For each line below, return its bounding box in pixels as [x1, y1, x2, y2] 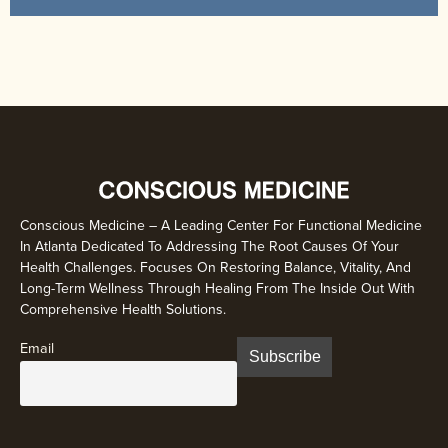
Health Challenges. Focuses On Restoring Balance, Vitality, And [20, 257, 411, 278]
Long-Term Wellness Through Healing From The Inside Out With [20, 278, 415, 299]
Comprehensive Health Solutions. [20, 299, 226, 320]
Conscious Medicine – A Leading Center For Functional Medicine [20, 215, 422, 236]
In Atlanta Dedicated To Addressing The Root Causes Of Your [20, 236, 399, 257]
